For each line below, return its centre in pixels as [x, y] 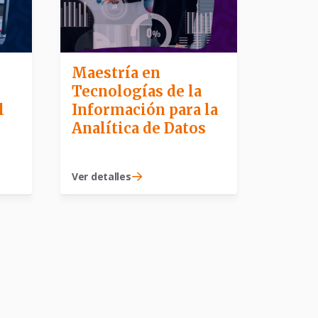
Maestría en [116, 73]
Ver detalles [102, 177]
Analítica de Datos [139, 128]
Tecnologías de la [137, 92]
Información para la [145, 110]
